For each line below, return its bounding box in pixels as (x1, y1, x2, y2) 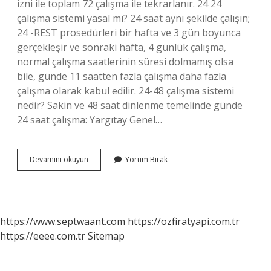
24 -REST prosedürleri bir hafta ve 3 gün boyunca (17, 26, 241, 39)
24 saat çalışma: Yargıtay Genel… (17, 113, 162, 126)
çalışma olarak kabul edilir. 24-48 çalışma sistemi (17, 84, 234, 97)
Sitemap (88, 229, 125, 243)
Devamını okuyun (30, 154, 88, 165)
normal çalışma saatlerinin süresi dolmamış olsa (17, 55, 233, 68)
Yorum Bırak (125, 154, 168, 165)
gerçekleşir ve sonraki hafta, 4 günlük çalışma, (17, 41, 226, 54)
